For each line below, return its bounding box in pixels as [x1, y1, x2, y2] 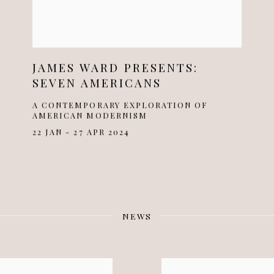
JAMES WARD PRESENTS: [32, 59, 199, 75]
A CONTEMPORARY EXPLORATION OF [32, 99, 207, 110]
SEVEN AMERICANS [32, 75, 162, 91]
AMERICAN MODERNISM [32, 109, 147, 120]
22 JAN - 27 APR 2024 [32, 126, 130, 137]
